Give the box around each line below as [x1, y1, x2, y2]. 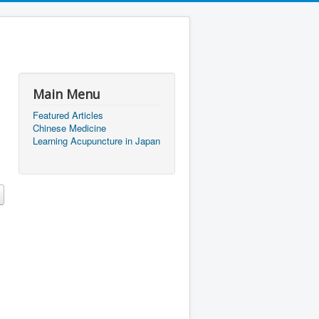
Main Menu [33, 85, 100, 103]
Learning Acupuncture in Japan [33, 134, 160, 147]
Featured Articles [33, 108, 103, 122]
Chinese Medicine [33, 121, 106, 135]
